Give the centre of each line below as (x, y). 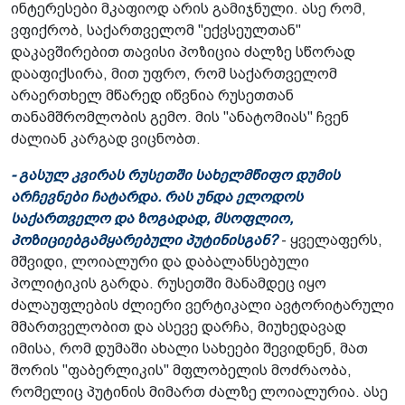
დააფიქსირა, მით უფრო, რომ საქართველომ (174, 74)
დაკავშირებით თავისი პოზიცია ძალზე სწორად (183, 52)
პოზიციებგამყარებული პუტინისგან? (146, 240)
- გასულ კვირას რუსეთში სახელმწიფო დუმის (175, 175)
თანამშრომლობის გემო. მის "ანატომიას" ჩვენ (180, 118)
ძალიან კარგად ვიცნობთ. (106, 139)
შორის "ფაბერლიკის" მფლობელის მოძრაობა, (181, 371)
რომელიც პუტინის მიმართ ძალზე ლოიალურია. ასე (199, 392)
